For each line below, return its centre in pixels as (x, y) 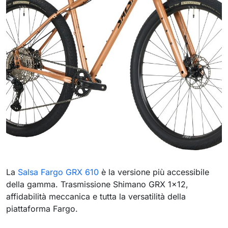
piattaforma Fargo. (42, 209)
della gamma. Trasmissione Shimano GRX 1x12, (97, 184)
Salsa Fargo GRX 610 (58, 172)
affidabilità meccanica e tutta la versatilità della (96, 196)
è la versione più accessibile (154, 172)
